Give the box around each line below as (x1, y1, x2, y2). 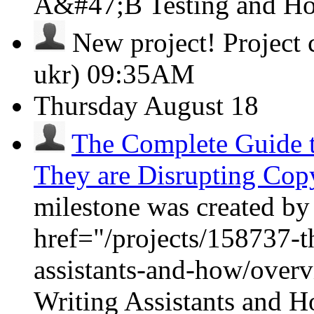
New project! (65, 27, 223, 57)
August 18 (144, 90, 259, 121)
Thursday (34, 90, 138, 121)
